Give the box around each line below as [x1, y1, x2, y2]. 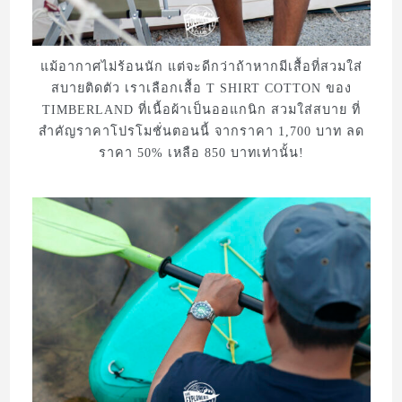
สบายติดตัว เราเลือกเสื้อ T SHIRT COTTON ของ [50, 80, 352, 95]
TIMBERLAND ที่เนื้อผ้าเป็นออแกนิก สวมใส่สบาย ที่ [41, 101, 361, 117]
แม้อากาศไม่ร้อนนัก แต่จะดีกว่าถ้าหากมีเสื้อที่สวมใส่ [39, 58, 363, 74]
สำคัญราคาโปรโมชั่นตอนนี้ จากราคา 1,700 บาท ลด [38, 123, 364, 138]
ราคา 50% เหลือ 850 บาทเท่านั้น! [98, 144, 304, 160]
